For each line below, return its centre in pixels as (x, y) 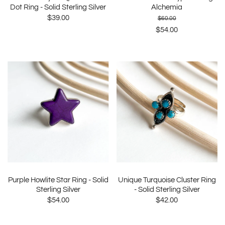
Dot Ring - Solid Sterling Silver (58, 7)
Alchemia (167, 7)
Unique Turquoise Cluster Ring (167, 180)
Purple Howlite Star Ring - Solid (58, 180)
